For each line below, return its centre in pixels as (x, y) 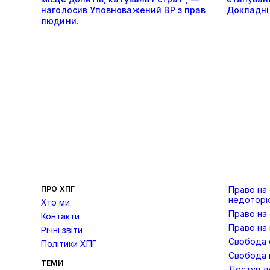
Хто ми (55, 202)
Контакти (60, 216)
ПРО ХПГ (58, 189)
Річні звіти (62, 230)
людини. (60, 21)
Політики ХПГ (69, 244)
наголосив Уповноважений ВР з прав (124, 10)
